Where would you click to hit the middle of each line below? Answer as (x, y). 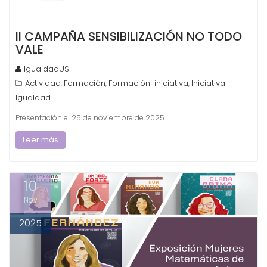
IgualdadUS (46, 69)
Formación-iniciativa (148, 83)
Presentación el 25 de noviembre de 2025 (90, 117)
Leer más (41, 139)
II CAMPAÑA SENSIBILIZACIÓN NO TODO (129, 36)
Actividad (43, 83)
